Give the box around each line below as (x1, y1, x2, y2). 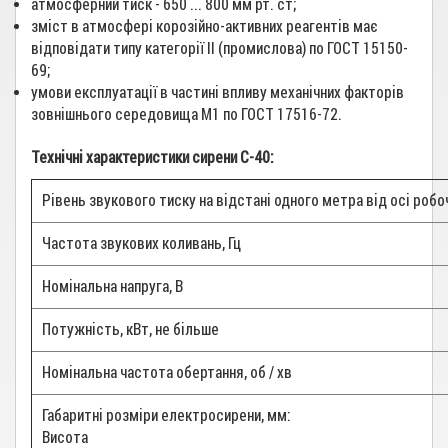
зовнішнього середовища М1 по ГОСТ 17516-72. (31, 105, 342, 124)
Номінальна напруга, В (42, 277, 183, 296)
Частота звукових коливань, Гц (42, 234, 241, 253)
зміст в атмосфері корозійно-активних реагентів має (31, 17, 378, 36)
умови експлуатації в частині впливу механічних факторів (31, 83, 404, 102)
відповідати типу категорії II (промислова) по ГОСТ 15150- (31, 39, 408, 58)
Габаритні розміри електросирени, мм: (42, 406, 291, 425)
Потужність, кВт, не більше (42, 320, 219, 339)
